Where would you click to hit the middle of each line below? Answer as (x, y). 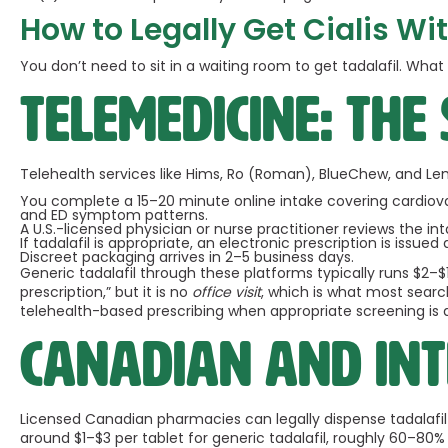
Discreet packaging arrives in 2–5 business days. (187, 257)
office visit (226, 292)
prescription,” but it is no (106, 292)
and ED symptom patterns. (114, 215)
